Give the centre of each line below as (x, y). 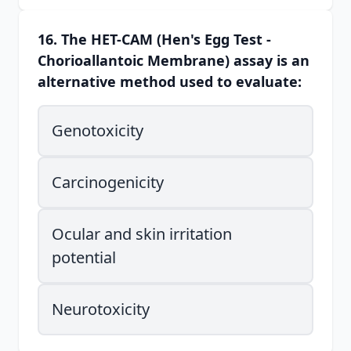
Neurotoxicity (101, 309)
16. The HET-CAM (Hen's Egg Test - (154, 39)
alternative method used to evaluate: (170, 81)
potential (84, 257)
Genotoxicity (98, 130)
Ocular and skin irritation (142, 234)
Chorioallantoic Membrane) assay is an (174, 60)
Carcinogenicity (108, 182)
